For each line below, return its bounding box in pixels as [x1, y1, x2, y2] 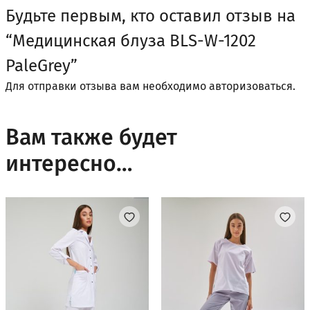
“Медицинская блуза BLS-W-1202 [6, 31, 256, 51]
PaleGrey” [6, 56, 77, 76]
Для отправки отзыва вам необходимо [6, 80, 209, 93]
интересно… [6, 150, 132, 177]
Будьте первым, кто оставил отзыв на [6, 6, 295, 26]
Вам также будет [6, 124, 177, 151]
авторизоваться [209, 80, 293, 93]
